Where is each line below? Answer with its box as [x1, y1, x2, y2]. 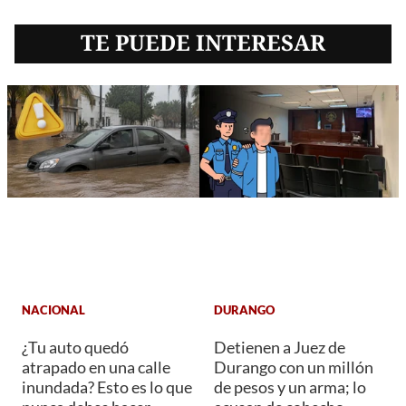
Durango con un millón [214, 356, 373, 377]
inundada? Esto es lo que [22, 376, 192, 397]
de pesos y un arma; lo [214, 376, 366, 397]
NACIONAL [22, 303, 85, 318]
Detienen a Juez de [214, 336, 345, 357]
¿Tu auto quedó [22, 336, 129, 357]
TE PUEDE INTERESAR [81, 27, 325, 58]
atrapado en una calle [22, 356, 170, 377]
